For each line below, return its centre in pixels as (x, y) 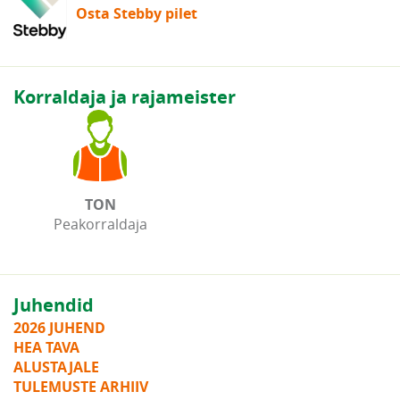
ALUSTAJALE (56, 367)
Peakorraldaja (100, 224)
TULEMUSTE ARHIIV (81, 386)
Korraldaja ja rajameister (125, 96)
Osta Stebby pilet (137, 13)
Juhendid (54, 304)
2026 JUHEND (59, 327)
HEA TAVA (46, 347)
